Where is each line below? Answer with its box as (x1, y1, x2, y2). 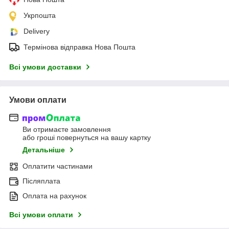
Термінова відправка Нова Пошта (24, 42, 135, 51)
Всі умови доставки (9, 62, 81, 71)
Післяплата (22, 177, 60, 186)
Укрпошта (24, 11, 56, 19)
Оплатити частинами (22, 162, 93, 171)
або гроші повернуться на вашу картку (22, 133, 151, 142)
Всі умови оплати (9, 211, 73, 219)
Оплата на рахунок (22, 192, 86, 200)
